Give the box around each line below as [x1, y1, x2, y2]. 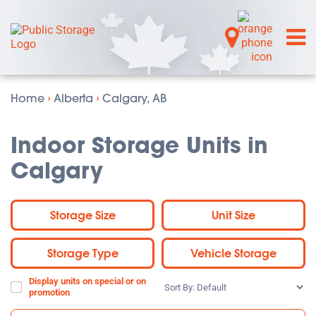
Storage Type [47, 245, 119, 260]
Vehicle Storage [190, 245, 276, 260]
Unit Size [212, 207, 255, 222]
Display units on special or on [29, 276, 146, 286]
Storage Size [49, 207, 116, 222]
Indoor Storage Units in [11, 130, 268, 159]
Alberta [54, 90, 93, 105]
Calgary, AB [102, 90, 166, 105]
